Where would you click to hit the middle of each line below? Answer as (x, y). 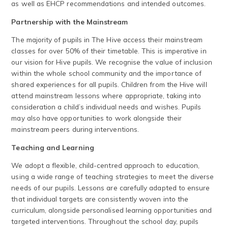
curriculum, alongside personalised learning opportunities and (112, 210)
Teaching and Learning (53, 147)
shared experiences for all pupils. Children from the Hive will (109, 84)
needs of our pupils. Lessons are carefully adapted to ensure (111, 188)
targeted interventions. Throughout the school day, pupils (105, 221)
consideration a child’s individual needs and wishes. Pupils (106, 107)
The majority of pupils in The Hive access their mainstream (107, 40)
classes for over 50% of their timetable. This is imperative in (109, 51)
